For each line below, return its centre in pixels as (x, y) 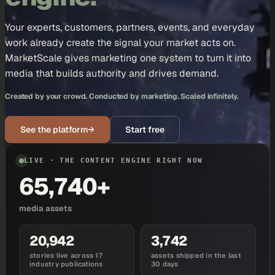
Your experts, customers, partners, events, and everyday (130, 27)
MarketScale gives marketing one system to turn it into (128, 58)
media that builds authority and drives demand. (112, 73)
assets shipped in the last (196, 255)
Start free (145, 130)
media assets (45, 208)
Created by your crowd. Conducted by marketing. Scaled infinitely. (122, 96)
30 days (165, 264)
